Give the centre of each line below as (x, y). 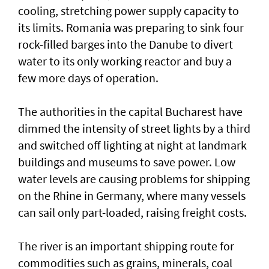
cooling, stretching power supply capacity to (128, 10)
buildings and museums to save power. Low (127, 162)
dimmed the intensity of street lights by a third (134, 128)
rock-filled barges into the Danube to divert (125, 44)
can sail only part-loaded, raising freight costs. (132, 212)
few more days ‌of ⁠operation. (88, 77)
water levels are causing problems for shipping (134, 178)
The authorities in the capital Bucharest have (130, 111)
